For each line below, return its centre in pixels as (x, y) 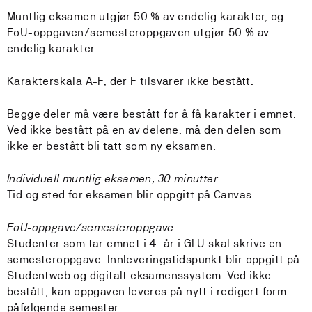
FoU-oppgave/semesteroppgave (91, 227)
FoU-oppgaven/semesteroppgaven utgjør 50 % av (138, 32)
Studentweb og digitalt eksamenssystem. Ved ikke (139, 275)
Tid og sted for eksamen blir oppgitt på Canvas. (131, 195)
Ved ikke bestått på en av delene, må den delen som (144, 130)
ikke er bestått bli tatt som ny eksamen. (111, 146)
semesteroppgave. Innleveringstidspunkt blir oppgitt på (154, 259)
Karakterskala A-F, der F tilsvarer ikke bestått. (131, 81)
